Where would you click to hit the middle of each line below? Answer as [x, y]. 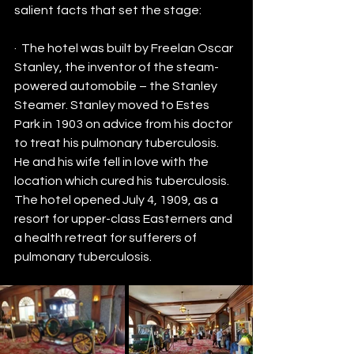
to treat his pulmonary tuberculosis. [118, 143]
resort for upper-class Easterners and [124, 219]
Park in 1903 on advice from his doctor [124, 124]
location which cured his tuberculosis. [124, 181]
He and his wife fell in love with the [113, 162]
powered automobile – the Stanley [117, 86]
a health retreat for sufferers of [107, 238]
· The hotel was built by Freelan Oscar [125, 48]
